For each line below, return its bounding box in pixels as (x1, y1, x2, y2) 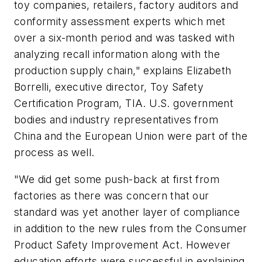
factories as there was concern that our (14, 189, 209, 202)
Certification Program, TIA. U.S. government (14, 97, 234, 110)
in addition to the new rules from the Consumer (14, 222, 247, 235)
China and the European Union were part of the (14, 130, 247, 143)
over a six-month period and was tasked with (14, 32, 235, 44)
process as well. (14, 146, 95, 159)
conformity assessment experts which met (14, 15, 226, 28)
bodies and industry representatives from (14, 113, 218, 126)
